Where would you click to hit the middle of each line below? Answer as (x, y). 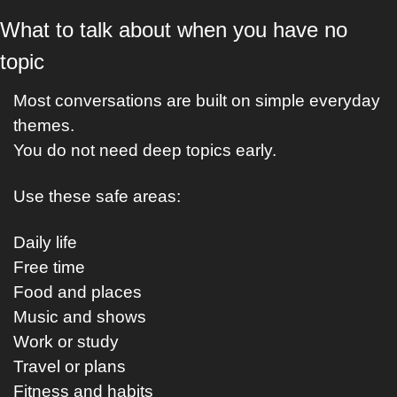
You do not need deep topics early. (145, 150)
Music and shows (80, 317)
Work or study (66, 342)
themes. (44, 125)
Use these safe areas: (97, 196)
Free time (49, 267)
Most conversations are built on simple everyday (197, 101)
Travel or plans (70, 366)
